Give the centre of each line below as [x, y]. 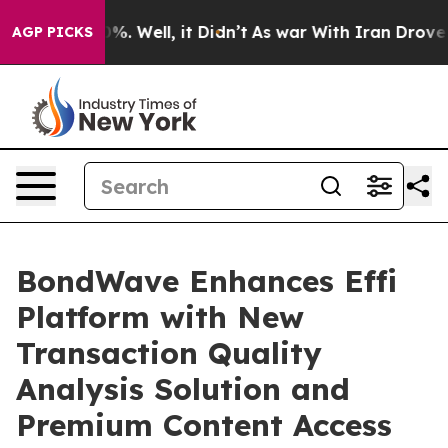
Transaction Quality [169, 353]
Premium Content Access [204, 425]
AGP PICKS [52, 32]
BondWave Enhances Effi [206, 281]
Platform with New [160, 317]
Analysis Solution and [183, 389]
